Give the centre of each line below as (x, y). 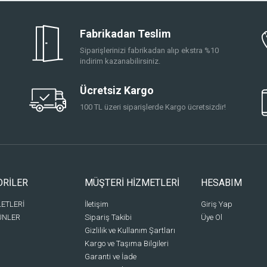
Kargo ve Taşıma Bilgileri (126, 244)
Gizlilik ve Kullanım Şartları (130, 231)
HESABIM (221, 182)
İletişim (96, 204)
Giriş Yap (216, 204)
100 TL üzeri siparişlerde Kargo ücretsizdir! (153, 107)
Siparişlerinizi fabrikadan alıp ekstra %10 (149, 50)
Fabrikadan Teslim (125, 33)
